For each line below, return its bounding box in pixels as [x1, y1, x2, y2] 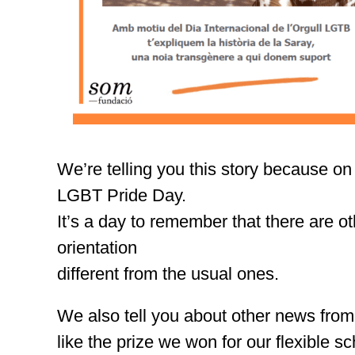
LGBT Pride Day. [56, 185, 186, 205]
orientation [56, 238, 137, 258]
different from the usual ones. [56, 264, 279, 284]
